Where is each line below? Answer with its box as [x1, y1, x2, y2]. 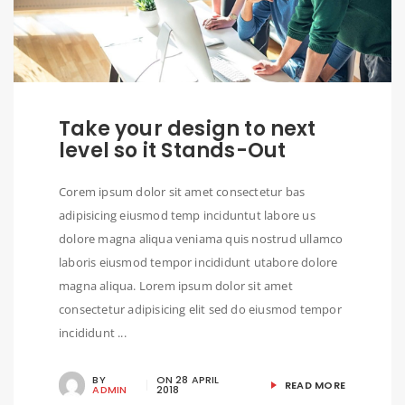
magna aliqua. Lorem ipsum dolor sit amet [59, 278, 293, 295]
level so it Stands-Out [59, 137, 287, 165]
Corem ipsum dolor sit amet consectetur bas [59, 184, 306, 201]
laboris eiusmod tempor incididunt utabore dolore [59, 254, 338, 271]
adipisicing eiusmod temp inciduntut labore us [59, 207, 316, 224]
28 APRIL [174, 372, 220, 387]
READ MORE [281, 378, 345, 393]
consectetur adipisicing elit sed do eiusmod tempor [59, 301, 342, 318]
